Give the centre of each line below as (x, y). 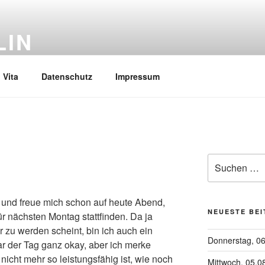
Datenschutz (67, 76)
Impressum (137, 76)
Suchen (222, 160)
